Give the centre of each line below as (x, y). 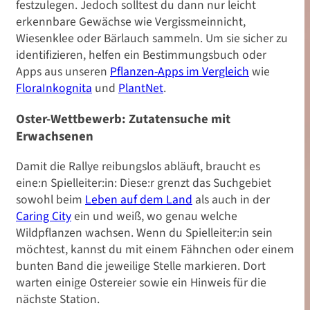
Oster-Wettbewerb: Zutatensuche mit (123, 119)
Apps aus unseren (63, 72)
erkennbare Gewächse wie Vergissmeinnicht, (131, 22)
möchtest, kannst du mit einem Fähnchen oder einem (155, 249)
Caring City (44, 216)
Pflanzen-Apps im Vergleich (180, 72)
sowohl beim (51, 200)
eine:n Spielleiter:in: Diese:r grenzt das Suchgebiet (144, 183)
